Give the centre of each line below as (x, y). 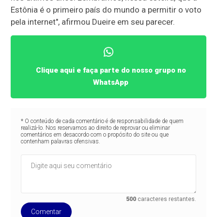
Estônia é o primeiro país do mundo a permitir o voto (106, 10)
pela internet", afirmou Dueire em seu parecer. (93, 22)
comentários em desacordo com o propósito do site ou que (94, 134)
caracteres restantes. (166, 199)
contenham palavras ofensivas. (60, 141)
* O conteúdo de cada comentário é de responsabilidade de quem (102, 121)
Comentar (46, 211)
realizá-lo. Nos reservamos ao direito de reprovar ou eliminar (95, 128)
